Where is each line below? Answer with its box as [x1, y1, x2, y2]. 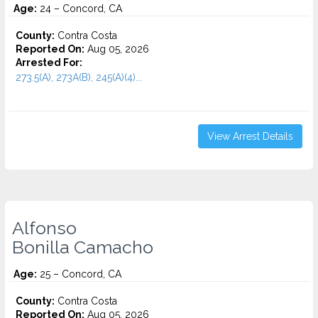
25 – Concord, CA [37, 268, 121, 280]
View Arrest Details [207, 131, 293, 142]
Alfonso [12, 217, 77, 238]
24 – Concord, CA [37, 3, 122, 14]
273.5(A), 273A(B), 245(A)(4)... [16, 72, 142, 83]
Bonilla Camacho [12, 236, 153, 258]
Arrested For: [16, 57, 82, 68]
